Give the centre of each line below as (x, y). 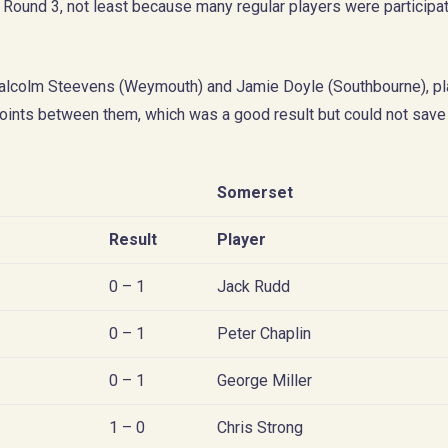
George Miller (264, 380)
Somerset (255, 192)
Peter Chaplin (264, 333)
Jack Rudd (253, 286)
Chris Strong (260, 427)
